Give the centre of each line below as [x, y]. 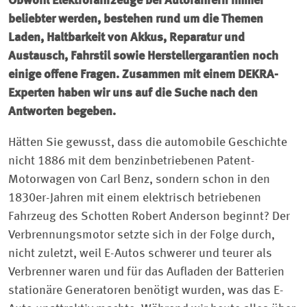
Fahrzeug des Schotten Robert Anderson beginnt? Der [149, 217]
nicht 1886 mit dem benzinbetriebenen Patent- [132, 161]
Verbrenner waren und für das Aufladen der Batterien [146, 272]
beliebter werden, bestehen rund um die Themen [136, 19]
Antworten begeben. [62, 112]
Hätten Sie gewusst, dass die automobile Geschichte [148, 143]
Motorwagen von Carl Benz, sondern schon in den [139, 180]
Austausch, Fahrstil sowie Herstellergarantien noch [143, 56]
